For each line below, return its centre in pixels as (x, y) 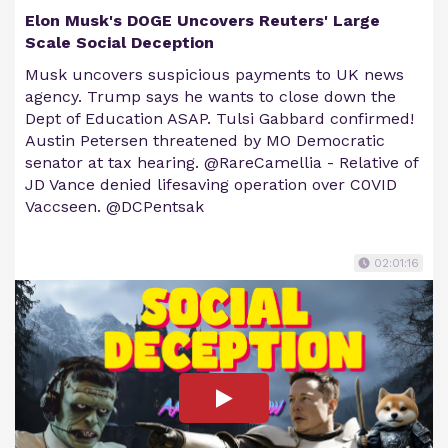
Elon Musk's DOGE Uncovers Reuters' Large (202, 20)
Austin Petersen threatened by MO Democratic (205, 140)
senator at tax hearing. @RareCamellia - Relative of (221, 162)
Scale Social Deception (119, 42)
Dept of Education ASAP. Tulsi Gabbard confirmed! (219, 118)
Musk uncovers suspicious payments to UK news (214, 74)
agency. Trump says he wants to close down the (210, 96)
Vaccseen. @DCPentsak (114, 206)
